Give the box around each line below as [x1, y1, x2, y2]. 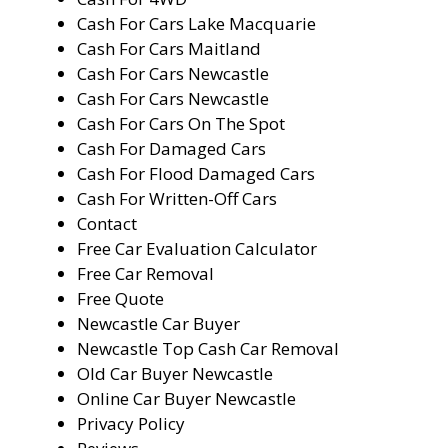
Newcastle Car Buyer [76, 312, 240, 336]
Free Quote [76, 287, 164, 311]
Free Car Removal [76, 262, 214, 286]
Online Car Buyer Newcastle [76, 387, 296, 411]
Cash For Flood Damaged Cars [76, 162, 315, 186]
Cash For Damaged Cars [76, 137, 266, 161]
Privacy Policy [76, 412, 185, 436]
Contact [76, 212, 137, 236]
